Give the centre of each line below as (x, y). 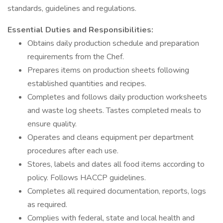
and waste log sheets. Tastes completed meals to (114, 111)
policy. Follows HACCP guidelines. (87, 178)
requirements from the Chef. (76, 57)
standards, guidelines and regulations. (72, 8)
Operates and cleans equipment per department (111, 137)
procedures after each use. (73, 151)
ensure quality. (52, 124)
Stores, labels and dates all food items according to (116, 164)
